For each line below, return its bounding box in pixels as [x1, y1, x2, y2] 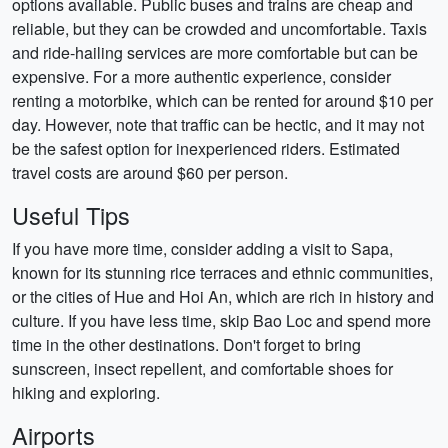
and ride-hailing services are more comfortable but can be [12, 41, 418, 64]
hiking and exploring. [12, 381, 160, 404]
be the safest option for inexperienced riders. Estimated [12, 137, 400, 160]
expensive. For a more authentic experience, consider [12, 65, 391, 88]
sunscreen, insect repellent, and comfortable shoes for [12, 357, 393, 380]
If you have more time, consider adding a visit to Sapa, [12, 237, 393, 260]
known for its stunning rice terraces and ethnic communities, [12, 261, 433, 284]
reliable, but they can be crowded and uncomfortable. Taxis [12, 17, 427, 40]
